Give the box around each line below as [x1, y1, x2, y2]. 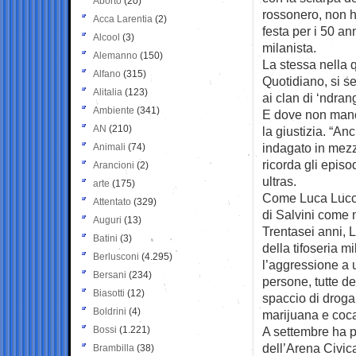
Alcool [93, 31, 120, 43]
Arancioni [93, 159, 134, 171]
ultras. [262, 173, 296, 188]
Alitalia [93, 86, 122, 98]
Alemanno [93, 49, 137, 61]
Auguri [93, 214, 122, 226]
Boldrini [93, 305, 126, 317]
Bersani [93, 269, 126, 281]
